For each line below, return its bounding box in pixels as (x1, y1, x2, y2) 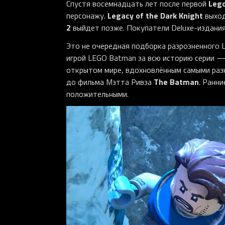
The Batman (154, 75, 199, 87)
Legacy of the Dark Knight (107, 9, 203, 21)
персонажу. (66, 10, 107, 21)
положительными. (66, 88, 129, 99)
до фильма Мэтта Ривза (66, 76, 154, 87)
